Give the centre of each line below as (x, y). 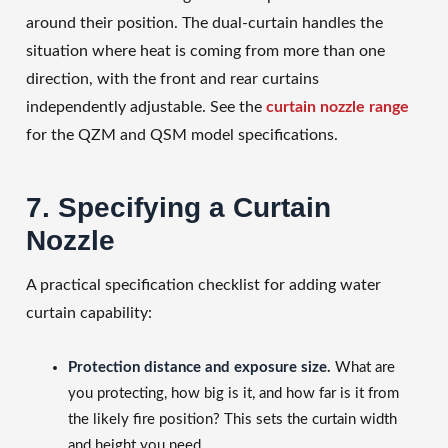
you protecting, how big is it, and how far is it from (233, 393)
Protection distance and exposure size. (199, 367)
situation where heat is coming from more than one (205, 50)
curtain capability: (89, 312)
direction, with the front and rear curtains (172, 78)
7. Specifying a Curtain (178, 207)
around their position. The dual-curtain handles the (204, 22)
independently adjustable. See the (146, 106)
